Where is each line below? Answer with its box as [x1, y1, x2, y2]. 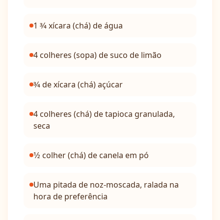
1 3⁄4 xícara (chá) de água [33, 20, 123, 31]
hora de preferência [33, 191, 108, 202]
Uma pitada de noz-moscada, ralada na [33, 179, 179, 190]
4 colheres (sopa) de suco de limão [33, 50, 162, 60]
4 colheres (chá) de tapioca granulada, [33, 109, 175, 119]
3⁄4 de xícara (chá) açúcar [33, 79, 123, 90]
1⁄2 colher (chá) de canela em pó [33, 150, 149, 161]
